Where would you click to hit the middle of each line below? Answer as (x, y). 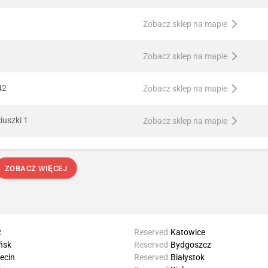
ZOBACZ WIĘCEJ (36, 169)
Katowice (188, 232)
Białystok (188, 258)
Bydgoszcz (191, 245)
